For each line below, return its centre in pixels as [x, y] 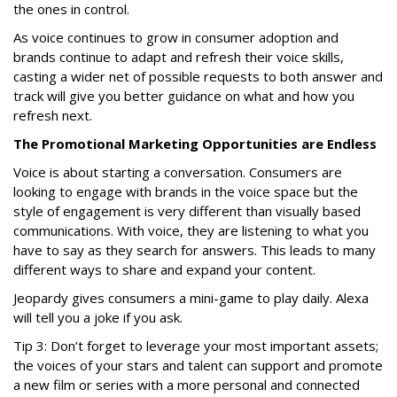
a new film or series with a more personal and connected [187, 384]
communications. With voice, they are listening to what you [191, 230]
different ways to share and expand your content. [164, 269]
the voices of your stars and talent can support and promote [198, 365]
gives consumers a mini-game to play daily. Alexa [218, 297]
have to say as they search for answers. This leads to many [195, 249]
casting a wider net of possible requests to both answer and [198, 76]
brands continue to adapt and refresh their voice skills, [179, 56]
